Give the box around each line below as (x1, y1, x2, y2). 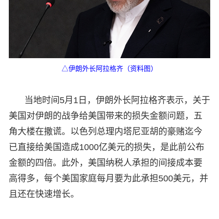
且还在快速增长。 (8, 189, 79, 199)
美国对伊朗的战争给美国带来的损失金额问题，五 (8, 110, 202, 121)
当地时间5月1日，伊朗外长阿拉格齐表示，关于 (24, 95, 210, 105)
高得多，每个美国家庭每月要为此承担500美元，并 (8, 173, 208, 183)
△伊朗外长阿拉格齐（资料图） (61, 65, 157, 73)
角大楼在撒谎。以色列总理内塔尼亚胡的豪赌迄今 (8, 126, 202, 136)
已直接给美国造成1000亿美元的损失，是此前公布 (8, 142, 204, 152)
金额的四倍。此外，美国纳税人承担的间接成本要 (8, 157, 202, 168)
